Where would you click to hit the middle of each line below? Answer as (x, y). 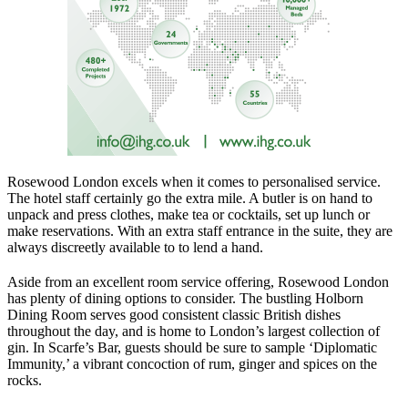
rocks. (25, 380)
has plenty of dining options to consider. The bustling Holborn (185, 298)
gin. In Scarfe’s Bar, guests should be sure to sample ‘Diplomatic (192, 347)
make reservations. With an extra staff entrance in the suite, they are (200, 230)
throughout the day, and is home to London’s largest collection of (194, 331)
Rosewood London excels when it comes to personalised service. (194, 181)
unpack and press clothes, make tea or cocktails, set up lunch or (189, 214)
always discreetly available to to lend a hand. (135, 247)
